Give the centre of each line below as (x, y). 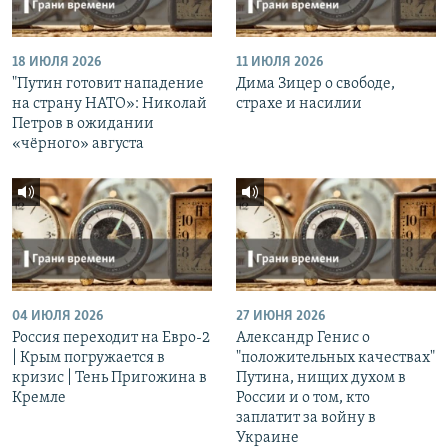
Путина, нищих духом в (321, 377)
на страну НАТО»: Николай (109, 104)
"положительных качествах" (335, 357)
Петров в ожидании (83, 124)
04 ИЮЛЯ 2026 (57, 316)
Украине (267, 437)
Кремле (39, 397)
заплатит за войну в (306, 417)
